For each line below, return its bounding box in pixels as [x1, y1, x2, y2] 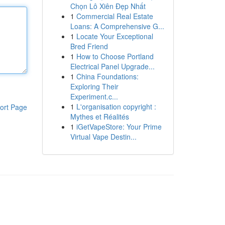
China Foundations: [76, 71, 139, 81]
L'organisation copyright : [76, 101, 156, 111]
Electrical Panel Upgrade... [70, 61, 155, 71]
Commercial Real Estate [76, 11, 153, 21]
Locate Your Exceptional [76, 31, 153, 41]
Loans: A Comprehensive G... [70, 21, 164, 31]
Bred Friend [70, 41, 108, 51]
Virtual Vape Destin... [70, 132, 137, 142]
